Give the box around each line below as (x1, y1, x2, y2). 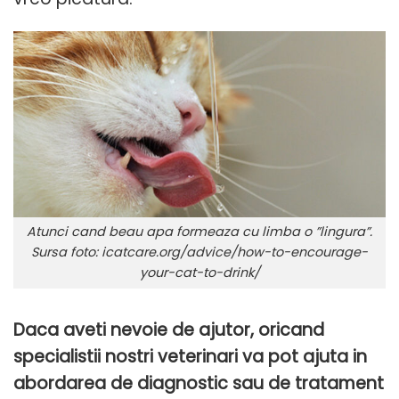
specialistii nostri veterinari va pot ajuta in (13, 345, 367, 369)
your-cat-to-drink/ (139, 264, 260, 282)
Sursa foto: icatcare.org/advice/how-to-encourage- (31, 243, 368, 262)
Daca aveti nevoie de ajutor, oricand (13, 318, 324, 342)
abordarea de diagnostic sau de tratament (13, 371, 384, 395)
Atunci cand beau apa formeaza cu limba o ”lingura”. (27, 223, 372, 241)
